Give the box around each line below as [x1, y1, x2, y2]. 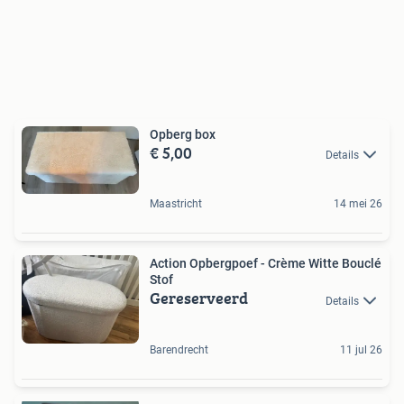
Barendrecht [150, 343, 208, 356]
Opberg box [150, 127, 216, 142]
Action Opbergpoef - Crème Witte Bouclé [150, 256, 381, 271]
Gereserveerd [150, 286, 248, 311]
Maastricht [150, 197, 202, 211]
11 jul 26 [340, 343, 382, 356]
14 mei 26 [334, 197, 382, 211]
